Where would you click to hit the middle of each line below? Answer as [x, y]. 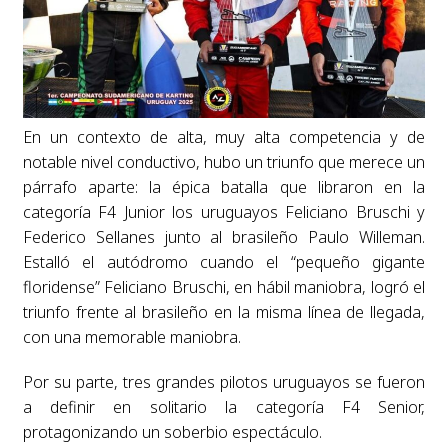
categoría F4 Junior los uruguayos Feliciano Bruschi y [224, 212]
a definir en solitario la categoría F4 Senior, [224, 407]
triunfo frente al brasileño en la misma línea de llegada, [224, 312]
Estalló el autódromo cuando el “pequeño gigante [224, 262]
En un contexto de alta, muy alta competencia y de [224, 137]
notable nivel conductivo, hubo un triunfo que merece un [224, 162]
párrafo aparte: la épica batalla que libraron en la [224, 187]
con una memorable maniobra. [131, 337]
